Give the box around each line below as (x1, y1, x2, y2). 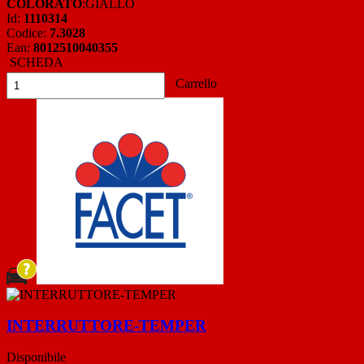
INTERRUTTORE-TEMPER (6, 317, 206, 335)
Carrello (172, 76, 217, 90)
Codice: (6, 25, 50, 40)
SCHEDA (6, 54, 63, 69)
